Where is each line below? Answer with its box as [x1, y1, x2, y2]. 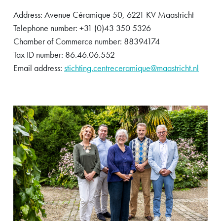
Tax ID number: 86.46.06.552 [13, 48, 115, 60]
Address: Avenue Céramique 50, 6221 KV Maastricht [13, 8, 194, 20]
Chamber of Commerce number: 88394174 [13, 35, 160, 47]
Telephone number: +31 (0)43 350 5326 [13, 22, 151, 34]
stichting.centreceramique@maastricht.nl [64, 62, 199, 74]
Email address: [13, 62, 64, 74]
